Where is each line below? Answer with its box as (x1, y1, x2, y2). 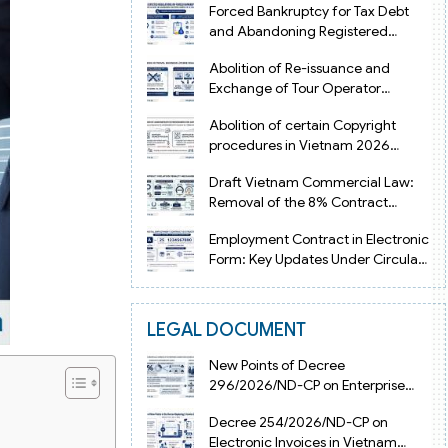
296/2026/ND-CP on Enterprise (208, 375, 405, 394)
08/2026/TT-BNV (208, 269, 315, 288)
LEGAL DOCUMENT (147, 319, 306, 342)
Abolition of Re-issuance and (208, 59, 390, 78)
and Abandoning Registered (208, 22, 388, 41)
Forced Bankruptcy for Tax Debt (208, 2, 409, 21)
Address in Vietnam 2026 (208, 42, 370, 61)
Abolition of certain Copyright (208, 116, 396, 135)
